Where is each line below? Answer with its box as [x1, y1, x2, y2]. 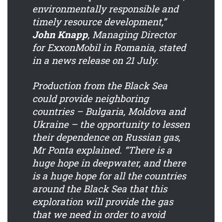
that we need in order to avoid [32, 208, 165, 221]
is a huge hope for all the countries [32, 169, 186, 182]
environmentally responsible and [32, 2, 178, 15]
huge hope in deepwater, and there [32, 157, 186, 169]
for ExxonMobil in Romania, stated [32, 41, 186, 54]
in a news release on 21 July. [32, 54, 159, 67]
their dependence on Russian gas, [32, 131, 180, 144]
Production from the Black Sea [32, 79, 167, 92]
